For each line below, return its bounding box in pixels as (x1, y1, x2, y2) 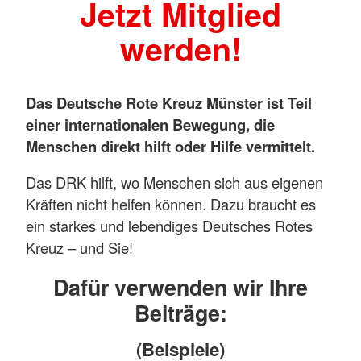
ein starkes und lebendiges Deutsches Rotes (26, 215, 313, 237)
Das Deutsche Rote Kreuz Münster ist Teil (26, 91, 312, 114)
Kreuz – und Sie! (26, 237, 133, 259)
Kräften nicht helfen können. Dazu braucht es (26, 193, 316, 215)
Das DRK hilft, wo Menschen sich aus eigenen (26, 172, 323, 193)
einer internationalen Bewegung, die (26, 113, 275, 135)
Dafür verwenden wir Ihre (53, 271, 308, 302)
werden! (119, 26, 242, 72)
